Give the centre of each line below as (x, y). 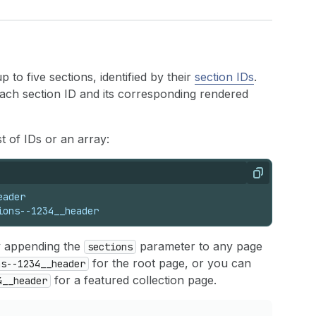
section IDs (224, 77)
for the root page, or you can (170, 263)
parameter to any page (199, 246)
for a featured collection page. (134, 280)
